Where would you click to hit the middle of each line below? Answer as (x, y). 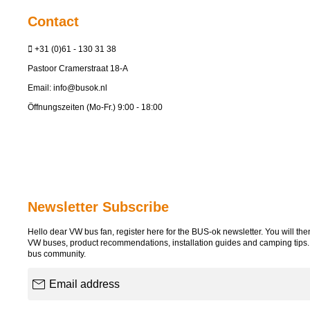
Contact (53, 21)
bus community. (57, 254)
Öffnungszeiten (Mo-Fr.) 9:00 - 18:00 (95, 107)
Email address (54, 273)
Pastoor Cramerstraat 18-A (78, 69)
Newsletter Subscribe (98, 207)
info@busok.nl (80, 88)
